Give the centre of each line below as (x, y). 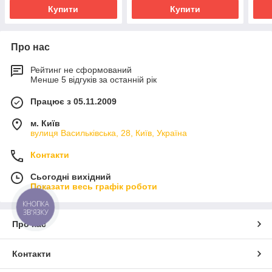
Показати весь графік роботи (94, 187)
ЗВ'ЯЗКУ (36, 212)
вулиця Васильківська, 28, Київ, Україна (109, 133)
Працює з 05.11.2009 (73, 102)
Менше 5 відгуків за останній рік (93, 80)
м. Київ (45, 124)
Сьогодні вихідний (71, 177)
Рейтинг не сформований (81, 70)
